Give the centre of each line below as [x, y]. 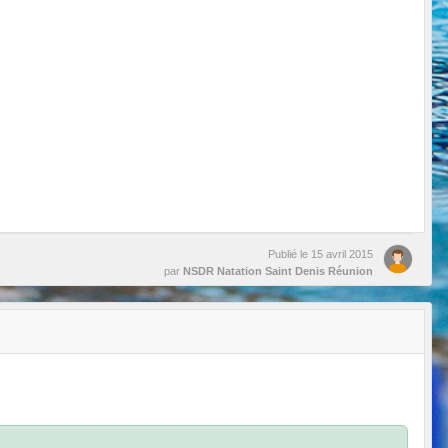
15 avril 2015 [342, 253]
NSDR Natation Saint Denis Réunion [278, 270]
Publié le [289, 253]
